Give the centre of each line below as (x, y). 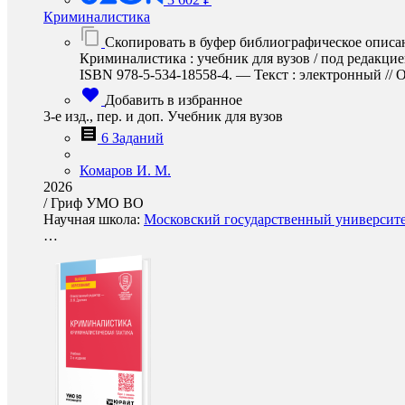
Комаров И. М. (125, 170)
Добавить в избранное (174, 100)
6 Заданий (132, 138)
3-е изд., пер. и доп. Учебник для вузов (163, 116)
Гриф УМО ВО (97, 203)
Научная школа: (94, 219)
